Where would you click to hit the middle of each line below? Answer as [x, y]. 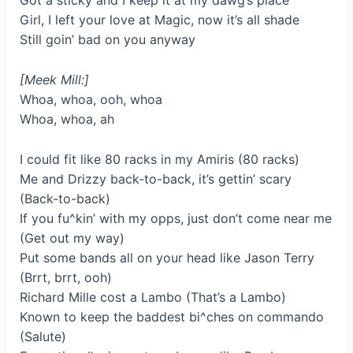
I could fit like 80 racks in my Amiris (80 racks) [159, 159]
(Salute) [43, 336]
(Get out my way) [72, 238]
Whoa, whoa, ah [67, 119]
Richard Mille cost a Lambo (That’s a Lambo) [152, 297]
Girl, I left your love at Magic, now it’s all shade [159, 20]
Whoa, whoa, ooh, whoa [91, 99]
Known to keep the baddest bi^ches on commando [171, 316]
